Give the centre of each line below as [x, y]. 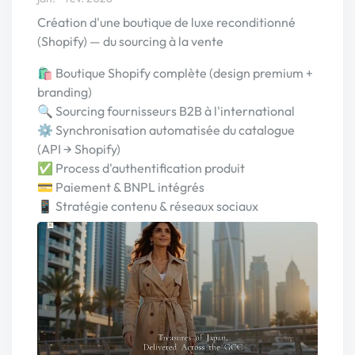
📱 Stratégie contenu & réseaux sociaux [148, 206]
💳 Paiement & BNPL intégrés [121, 187]
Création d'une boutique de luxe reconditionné [166, 22]
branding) [65, 92]
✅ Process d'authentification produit [141, 168]
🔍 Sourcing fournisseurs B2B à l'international [166, 111]
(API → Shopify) [79, 149]
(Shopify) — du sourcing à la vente [130, 41]
